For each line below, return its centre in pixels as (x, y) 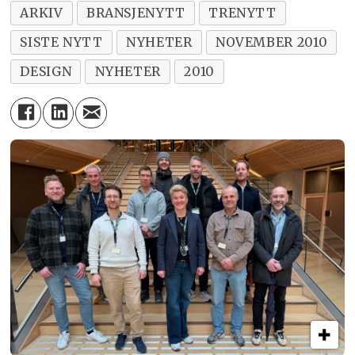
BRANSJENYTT (136, 12)
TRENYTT (242, 12)
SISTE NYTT (61, 42)
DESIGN (46, 71)
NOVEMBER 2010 (271, 42)
